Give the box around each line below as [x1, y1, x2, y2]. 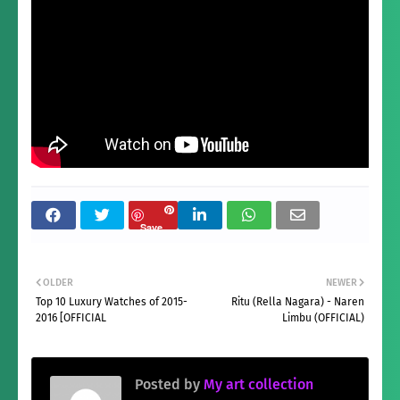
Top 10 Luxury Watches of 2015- [36, 295, 187, 308]
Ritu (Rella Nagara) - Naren [231, 295, 364, 308]
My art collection [200, 375, 313, 393]
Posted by [135, 375, 200, 393]
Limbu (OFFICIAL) [282, 311, 364, 324]
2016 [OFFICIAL [36, 311, 106, 324]
